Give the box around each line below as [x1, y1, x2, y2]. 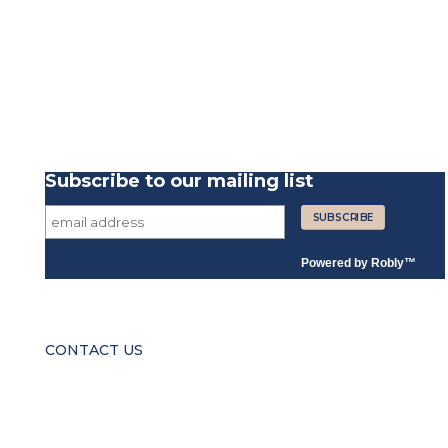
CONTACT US [44, 341, 143, 360]
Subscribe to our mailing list [44, 169, 313, 193]
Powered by [300, 256, 371, 271]
